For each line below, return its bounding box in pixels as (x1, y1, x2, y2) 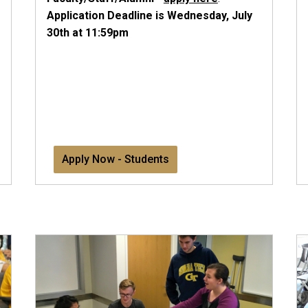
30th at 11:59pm (46, 26, 129, 39)
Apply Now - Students (61, 152, 169, 166)
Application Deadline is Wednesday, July (46, 9, 252, 22)
